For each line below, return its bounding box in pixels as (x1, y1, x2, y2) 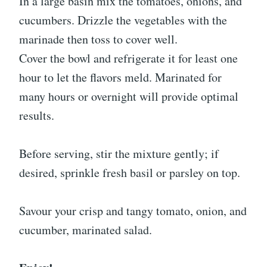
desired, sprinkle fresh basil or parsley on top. (19, 164, 240, 181)
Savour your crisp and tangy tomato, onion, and (19, 203, 247, 219)
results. (19, 107, 54, 124)
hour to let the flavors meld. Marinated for (19, 69, 222, 86)
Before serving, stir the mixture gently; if (19, 145, 219, 162)
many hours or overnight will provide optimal (19, 88, 238, 105)
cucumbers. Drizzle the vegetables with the (19, 12, 227, 29)
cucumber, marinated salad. (19, 222, 156, 238)
